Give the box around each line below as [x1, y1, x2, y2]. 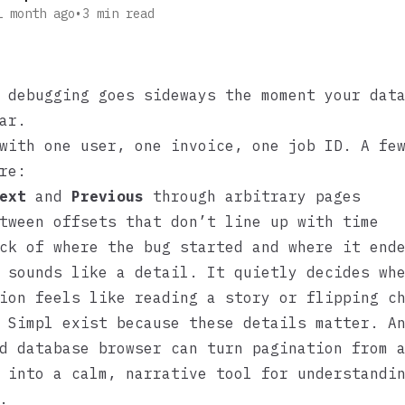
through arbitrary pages [144, 187, 361, 205]
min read [97, 5, 155, 22]
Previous [71, 187, 144, 205]
